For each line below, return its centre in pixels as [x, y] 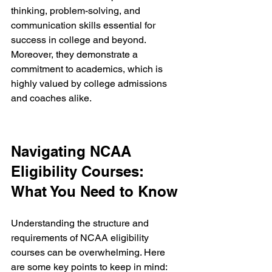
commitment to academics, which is [88, 69]
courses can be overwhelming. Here [89, 253]
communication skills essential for [84, 25]
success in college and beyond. [80, 39]
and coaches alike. [51, 98]
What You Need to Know [94, 192]
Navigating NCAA [73, 151]
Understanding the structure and [81, 223]
